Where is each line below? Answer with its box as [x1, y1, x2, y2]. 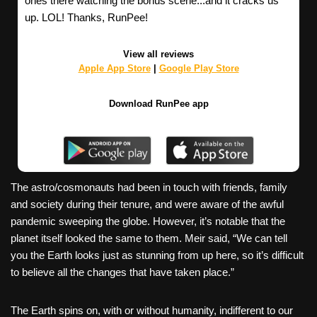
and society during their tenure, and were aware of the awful [11, 197, 284, 210]
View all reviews [123, 49, 194, 60]
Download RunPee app [108, 98, 209, 110]
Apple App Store [78, 63, 151, 74]
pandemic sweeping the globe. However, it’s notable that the [11, 214, 285, 227]
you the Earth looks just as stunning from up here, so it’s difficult [11, 248, 304, 261]
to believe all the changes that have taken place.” [11, 265, 234, 278]
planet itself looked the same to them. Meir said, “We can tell [11, 231, 287, 244]
